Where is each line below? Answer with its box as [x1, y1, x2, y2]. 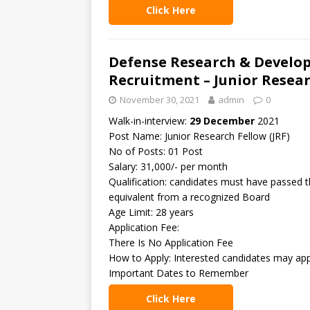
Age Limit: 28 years [109, 206, 194, 219]
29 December [190, 114, 255, 127]
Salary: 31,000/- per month [109, 160, 228, 173]
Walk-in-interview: [109, 114, 190, 127]
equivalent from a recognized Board [109, 190, 270, 203]
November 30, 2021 [120, 93, 199, 106]
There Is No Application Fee [109, 236, 233, 249]
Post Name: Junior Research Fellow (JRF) [109, 129, 290, 143]
